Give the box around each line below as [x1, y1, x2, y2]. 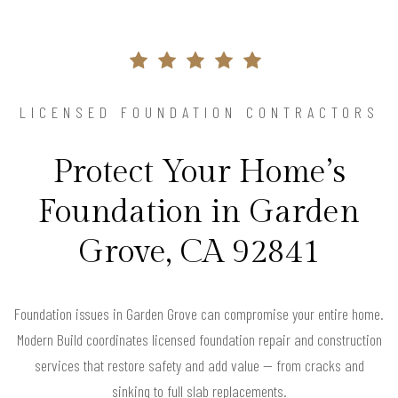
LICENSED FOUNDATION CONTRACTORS [19, 101, 379, 122]
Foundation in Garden [38, 193, 360, 231]
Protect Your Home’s [52, 153, 346, 191]
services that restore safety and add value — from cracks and [34, 354, 364, 375]
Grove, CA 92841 [77, 233, 321, 271]
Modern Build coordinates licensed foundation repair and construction [16, 329, 382, 349]
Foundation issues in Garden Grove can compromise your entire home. [14, 303, 384, 323]
